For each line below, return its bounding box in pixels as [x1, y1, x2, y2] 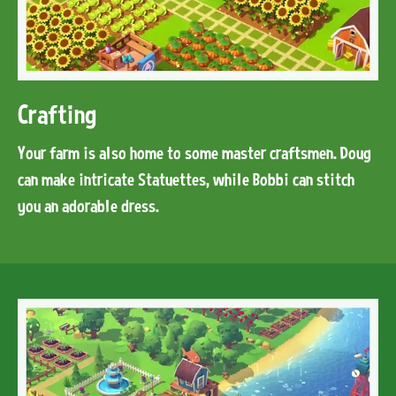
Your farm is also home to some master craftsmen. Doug [18, 143, 371, 164]
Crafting [18, 99, 96, 130]
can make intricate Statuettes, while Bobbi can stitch [18, 170, 354, 190]
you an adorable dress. [18, 196, 159, 217]
